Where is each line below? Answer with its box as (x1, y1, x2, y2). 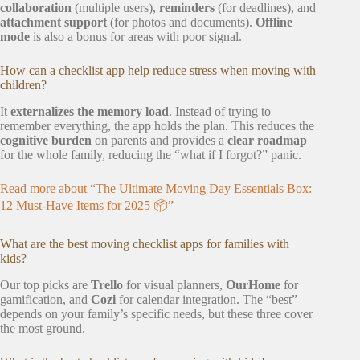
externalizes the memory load (10, 104, 169, 118)
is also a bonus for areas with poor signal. (30, 29, 242, 43)
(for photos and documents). (107, 14, 256, 29)
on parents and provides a (92, 133, 227, 147)
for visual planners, (123, 277, 226, 292)
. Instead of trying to (169, 104, 271, 118)
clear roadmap (227, 133, 307, 147)
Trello (91, 277, 123, 292)
